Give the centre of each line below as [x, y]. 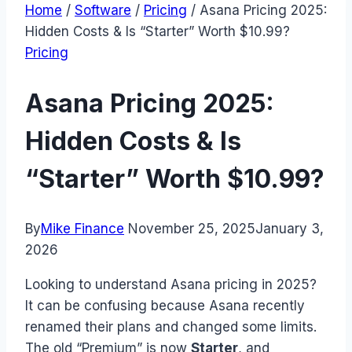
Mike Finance [82, 229]
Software [103, 11]
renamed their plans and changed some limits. [171, 327]
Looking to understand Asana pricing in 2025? [171, 285]
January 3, [290, 229]
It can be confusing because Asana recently [165, 306]
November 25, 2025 [192, 229]
